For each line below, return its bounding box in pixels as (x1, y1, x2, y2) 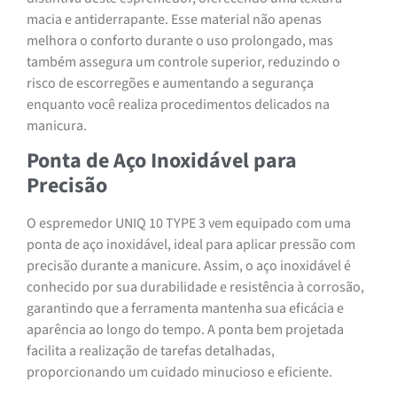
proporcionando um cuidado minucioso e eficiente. (27, 362, 332, 383)
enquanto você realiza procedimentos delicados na (27, 95, 330, 115)
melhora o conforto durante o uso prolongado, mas (27, 31, 333, 51)
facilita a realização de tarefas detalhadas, (27, 341, 275, 362)
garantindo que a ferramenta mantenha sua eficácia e (27, 299, 344, 319)
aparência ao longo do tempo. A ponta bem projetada (27, 320, 344, 340)
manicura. (27, 116, 87, 136)
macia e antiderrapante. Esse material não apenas (27, 10, 322, 30)
